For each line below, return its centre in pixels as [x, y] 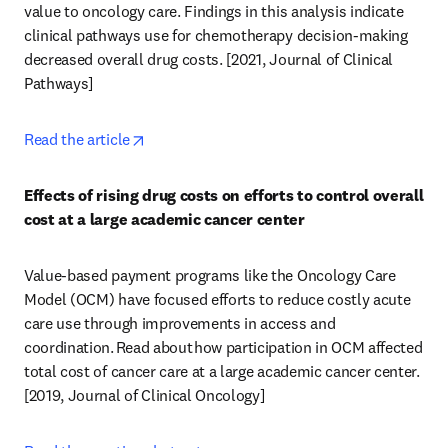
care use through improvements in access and [180, 323]
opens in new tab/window [230, 138]
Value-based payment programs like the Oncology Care [210, 275]
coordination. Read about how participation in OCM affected [223, 347]
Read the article [77, 139]
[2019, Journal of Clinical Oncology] [146, 395]
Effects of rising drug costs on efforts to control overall [224, 195]
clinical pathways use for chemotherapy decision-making [216, 35]
